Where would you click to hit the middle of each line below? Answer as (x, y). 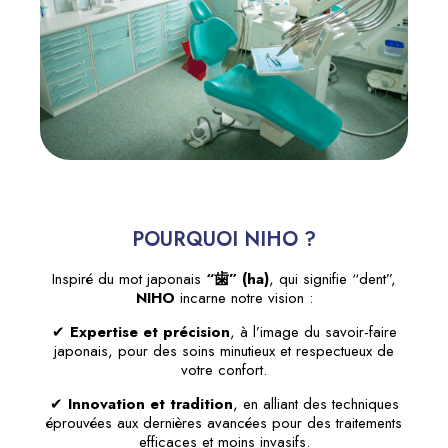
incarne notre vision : (243, 297)
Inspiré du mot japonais (129, 278)
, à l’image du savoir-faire (313, 331)
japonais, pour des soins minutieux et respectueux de (224, 350)
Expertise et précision (149, 331)
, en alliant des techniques (315, 403)
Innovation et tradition (150, 403)
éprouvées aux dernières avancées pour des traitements (224, 422)
